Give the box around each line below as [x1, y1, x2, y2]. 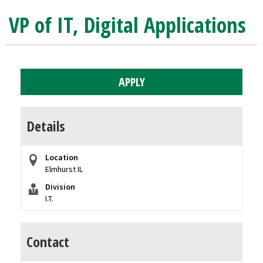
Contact [26, 232, 69, 251]
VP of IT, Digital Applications [9, 11, 246, 39]
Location [45, 152, 78, 163]
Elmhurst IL [45, 164, 83, 174]
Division [45, 181, 75, 192]
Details [26, 116, 65, 136]
